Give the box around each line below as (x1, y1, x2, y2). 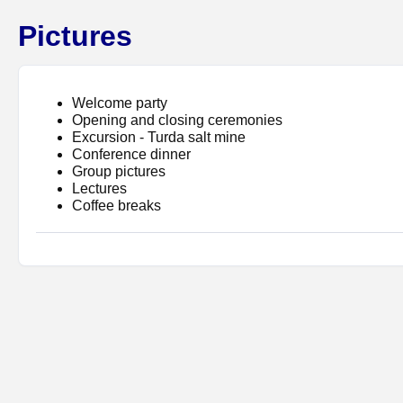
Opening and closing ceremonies (72, 112, 283, 129)
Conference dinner (72, 147, 192, 163)
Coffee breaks (72, 198, 162, 214)
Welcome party (72, 95, 168, 112)
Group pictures (72, 164, 166, 180)
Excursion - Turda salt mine (72, 130, 246, 146)
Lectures (72, 181, 128, 197)
